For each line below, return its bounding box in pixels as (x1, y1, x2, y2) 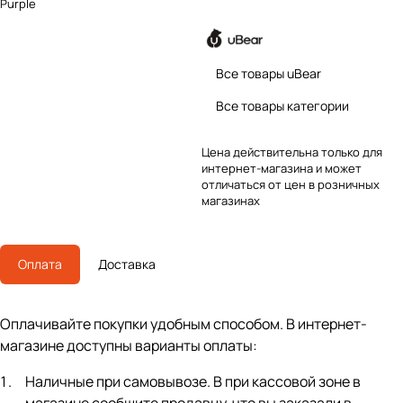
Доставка (98, 255, 156, 273)
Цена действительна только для (201, 144, 382, 160)
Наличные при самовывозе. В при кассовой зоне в (25, 372, 361, 391)
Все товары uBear (216, 65, 321, 82)
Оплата (18, 255, 62, 273)
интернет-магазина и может (201, 160, 362, 176)
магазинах (201, 193, 260, 209)
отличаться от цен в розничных (201, 176, 380, 193)
